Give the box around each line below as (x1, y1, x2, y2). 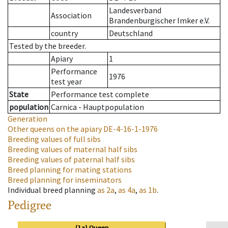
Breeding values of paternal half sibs (8, 154, 135, 165)
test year (51, 76, 82, 87)
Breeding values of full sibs (8, 134, 101, 145)
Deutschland (109, 28, 153, 39)
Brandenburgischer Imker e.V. (109, 15, 210, 26)
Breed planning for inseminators (8, 175, 122, 185)
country (51, 28, 78, 39)
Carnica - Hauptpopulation (51, 102, 144, 112)
